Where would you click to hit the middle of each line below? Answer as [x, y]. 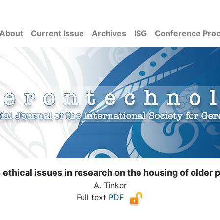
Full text [93, 198]
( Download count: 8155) [110, 212]
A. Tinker [110, 185]
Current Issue [57, 33]
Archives [109, 33]
